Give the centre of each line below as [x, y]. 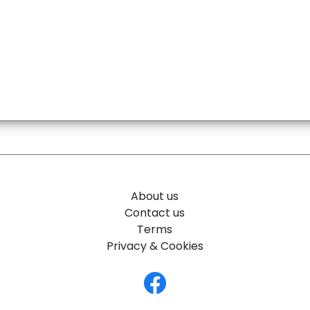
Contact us [155, 213]
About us [155, 196]
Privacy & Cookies [155, 246]
